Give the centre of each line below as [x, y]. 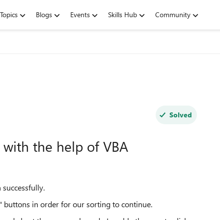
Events [80, 14]
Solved [180, 115]
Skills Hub [123, 14]
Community [173, 14]
